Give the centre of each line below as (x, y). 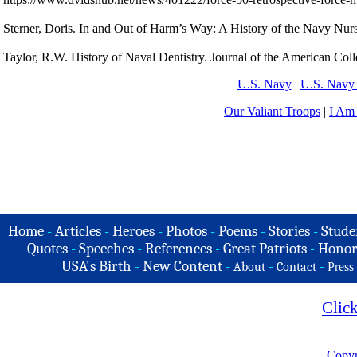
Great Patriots (265, 249)
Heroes (133, 231)
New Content (182, 266)
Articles (78, 231)
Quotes (47, 249)
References (178, 249)
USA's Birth (96, 266)
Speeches (106, 249)
